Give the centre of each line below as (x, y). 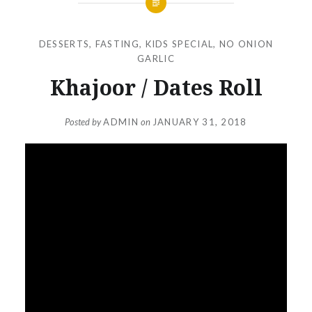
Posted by (84, 122)
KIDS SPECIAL (179, 44)
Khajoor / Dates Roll (156, 87)
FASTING (117, 44)
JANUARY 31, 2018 (200, 122)
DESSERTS (64, 44)
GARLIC (156, 58)
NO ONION (246, 44)
